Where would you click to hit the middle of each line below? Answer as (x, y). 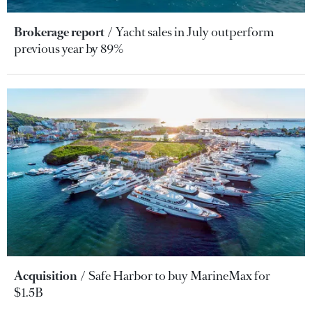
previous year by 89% (69, 48)
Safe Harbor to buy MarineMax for (179, 275)
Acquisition (46, 275)
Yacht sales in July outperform (195, 32)
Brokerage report (59, 32)
